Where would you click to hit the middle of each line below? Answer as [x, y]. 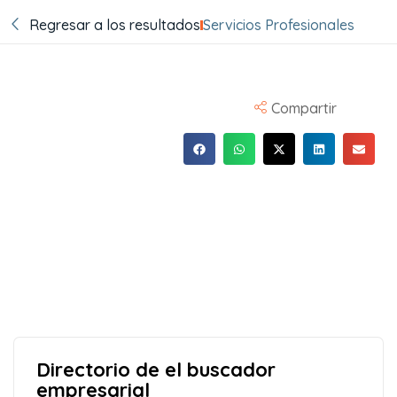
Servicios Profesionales [278, 25]
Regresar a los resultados [114, 25]
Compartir [304, 109]
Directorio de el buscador [156, 370]
